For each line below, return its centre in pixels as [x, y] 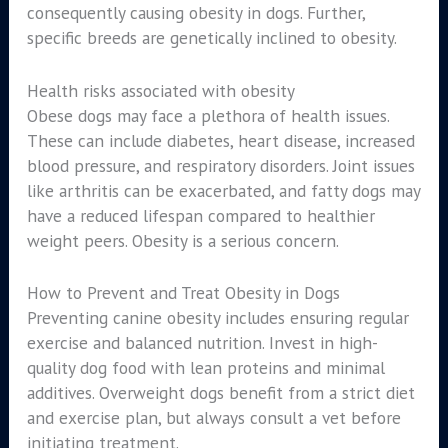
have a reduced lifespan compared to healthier [200, 215]
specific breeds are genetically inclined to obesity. [211, 37]
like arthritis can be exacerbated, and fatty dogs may [223, 190]
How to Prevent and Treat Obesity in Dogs [183, 293]
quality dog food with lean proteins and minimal [205, 368]
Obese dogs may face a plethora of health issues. [207, 115]
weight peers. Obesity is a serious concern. [182, 240]
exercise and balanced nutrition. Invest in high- [202, 343]
